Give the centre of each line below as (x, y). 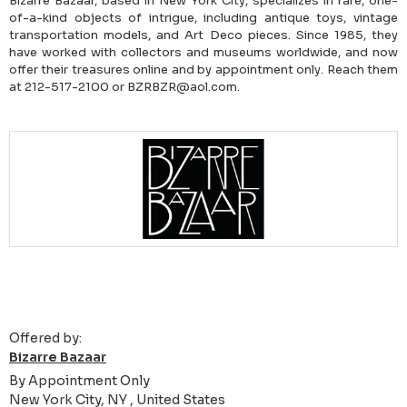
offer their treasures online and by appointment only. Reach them (203, 70)
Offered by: (45, 338)
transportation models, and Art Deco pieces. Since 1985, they (203, 35)
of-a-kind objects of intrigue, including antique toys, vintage (203, 18)
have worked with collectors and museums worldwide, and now (203, 53)
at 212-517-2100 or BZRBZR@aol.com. (124, 87)
